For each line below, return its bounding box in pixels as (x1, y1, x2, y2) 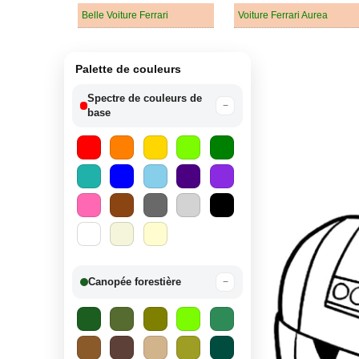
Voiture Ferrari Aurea (238, 9, 328, 21)
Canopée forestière (88, 275, 181, 288)
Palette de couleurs (75, 62, 181, 75)
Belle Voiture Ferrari (82, 9, 168, 21)
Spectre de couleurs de (87, 91, 203, 104)
